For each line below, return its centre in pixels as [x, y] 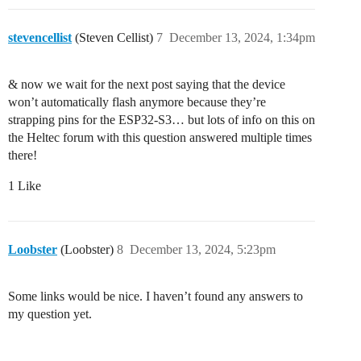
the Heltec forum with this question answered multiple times [160, 138]
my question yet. [50, 314]
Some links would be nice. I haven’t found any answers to [156, 297]
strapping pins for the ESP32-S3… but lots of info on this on [162, 120]
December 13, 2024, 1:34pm [242, 38]
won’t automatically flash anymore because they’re [137, 102]
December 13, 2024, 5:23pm [203, 250]
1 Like [25, 186]
